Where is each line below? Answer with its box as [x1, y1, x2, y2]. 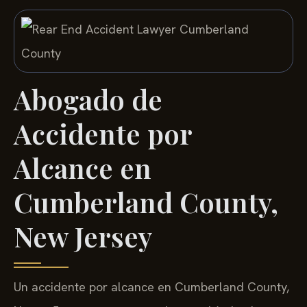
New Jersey [14, 218, 152, 255]
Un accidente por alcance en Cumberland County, [14, 279, 289, 295]
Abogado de [14, 81, 162, 118]
